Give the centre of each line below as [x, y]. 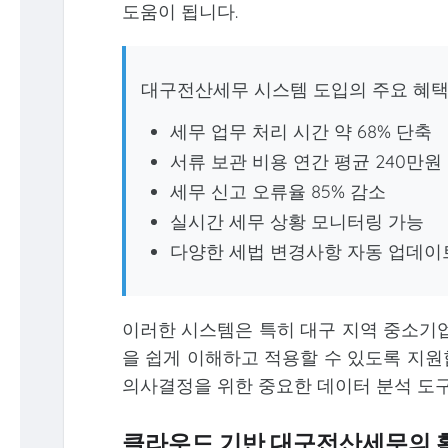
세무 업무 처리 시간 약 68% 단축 [301, 132]
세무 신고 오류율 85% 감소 [278, 192]
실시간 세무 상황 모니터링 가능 [297, 222]
